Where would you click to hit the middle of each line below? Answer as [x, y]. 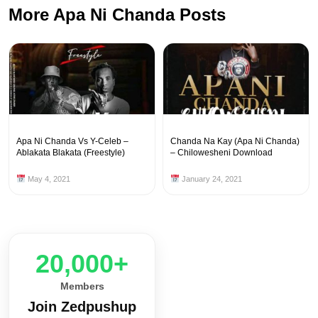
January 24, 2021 [210, 179]
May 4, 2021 [48, 179]
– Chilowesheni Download [221, 153]
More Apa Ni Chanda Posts [117, 15]
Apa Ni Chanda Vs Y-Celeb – [72, 142]
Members [82, 286]
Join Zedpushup [82, 307]
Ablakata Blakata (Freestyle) [71, 153]
